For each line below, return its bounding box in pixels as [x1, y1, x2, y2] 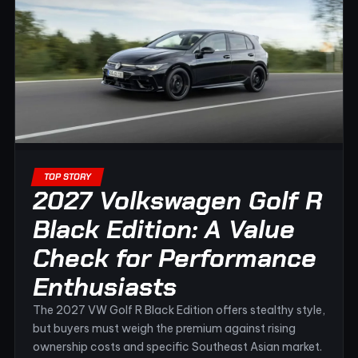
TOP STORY [44, 171, 91, 182]
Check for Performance [33, 241, 316, 275]
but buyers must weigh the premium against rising [33, 321, 296, 336]
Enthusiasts [33, 270, 177, 304]
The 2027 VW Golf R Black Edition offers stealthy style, [33, 303, 325, 317]
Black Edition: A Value [33, 213, 295, 246]
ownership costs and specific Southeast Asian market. [33, 340, 322, 354]
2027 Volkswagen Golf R [33, 184, 323, 217]
